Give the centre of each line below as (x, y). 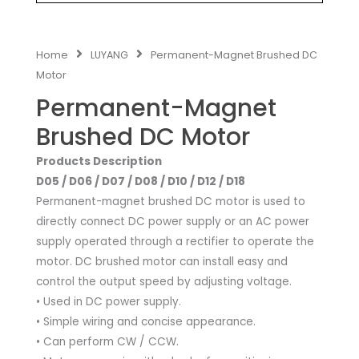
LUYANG (109, 54)
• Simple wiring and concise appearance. (146, 322)
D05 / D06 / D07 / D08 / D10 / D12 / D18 (141, 182)
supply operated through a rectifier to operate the (175, 242)
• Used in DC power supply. (109, 302)
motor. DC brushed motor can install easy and (162, 262)
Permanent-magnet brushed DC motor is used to (171, 202)
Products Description (99, 162)
